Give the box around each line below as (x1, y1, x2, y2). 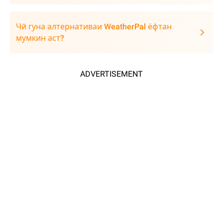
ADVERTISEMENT (80, 69, 143, 79)
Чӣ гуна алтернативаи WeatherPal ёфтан (16, 22, 172, 31)
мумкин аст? (16, 33, 64, 43)
